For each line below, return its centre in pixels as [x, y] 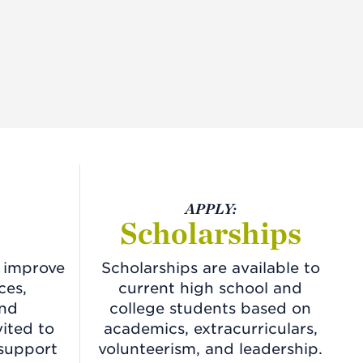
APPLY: [210, 208]
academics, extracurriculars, [210, 328]
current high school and [211, 288]
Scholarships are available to [210, 267]
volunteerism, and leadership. [211, 348]
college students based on [211, 308]
